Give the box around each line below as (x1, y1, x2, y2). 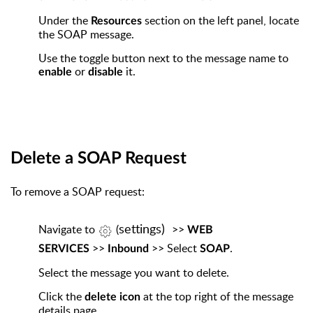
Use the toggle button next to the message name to (38, 50, 289, 66)
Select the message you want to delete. (38, 264, 229, 280)
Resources (91, 15, 142, 27)
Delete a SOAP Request (10, 150, 187, 167)
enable (38, 66, 72, 78)
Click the (38, 288, 85, 304)
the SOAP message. (38, 27, 134, 43)
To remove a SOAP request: (10, 184, 145, 200)
